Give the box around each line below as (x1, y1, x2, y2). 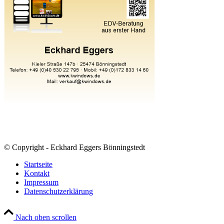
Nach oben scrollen (15, 213, 76, 222)
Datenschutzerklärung (24, 187, 93, 196)
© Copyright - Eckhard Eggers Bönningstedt (4, 143, 145, 152)
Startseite (24, 160, 52, 169)
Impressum (24, 178, 58, 187)
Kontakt (24, 169, 49, 178)
